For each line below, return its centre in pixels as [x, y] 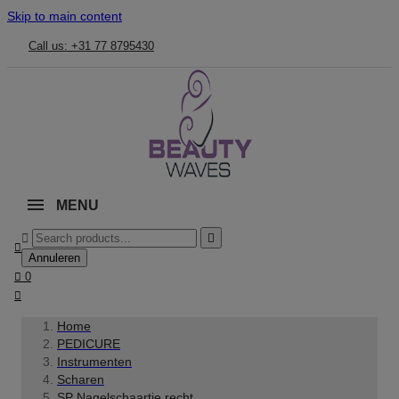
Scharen [81, 379]
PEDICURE [89, 344]
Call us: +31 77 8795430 [91, 46]
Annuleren [54, 258]
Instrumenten [94, 362]
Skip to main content [65, 16]
